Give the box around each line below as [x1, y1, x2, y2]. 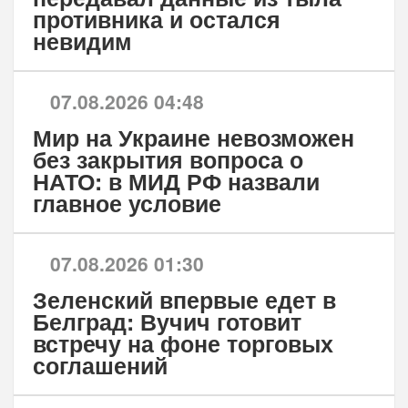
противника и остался [32, 3, 280, 36]
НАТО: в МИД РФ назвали [32, 165, 320, 199]
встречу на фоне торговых [32, 327, 333, 361]
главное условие [32, 187, 221, 220]
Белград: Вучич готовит [32, 305, 301, 339]
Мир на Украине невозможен [32, 121, 354, 155]
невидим [32, 25, 132, 58]
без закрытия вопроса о [32, 143, 303, 177]
